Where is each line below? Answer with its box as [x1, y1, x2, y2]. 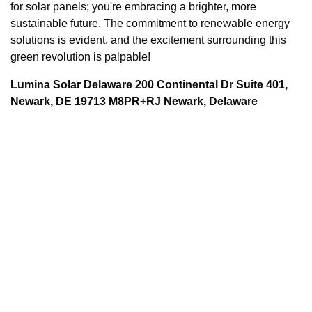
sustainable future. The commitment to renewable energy [10, 17, 290, 29]
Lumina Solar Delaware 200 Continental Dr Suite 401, [10, 78, 288, 91]
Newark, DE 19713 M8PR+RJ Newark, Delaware [10, 95, 258, 107]
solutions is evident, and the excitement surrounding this [10, 33, 286, 46]
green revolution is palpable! [10, 50, 150, 63]
